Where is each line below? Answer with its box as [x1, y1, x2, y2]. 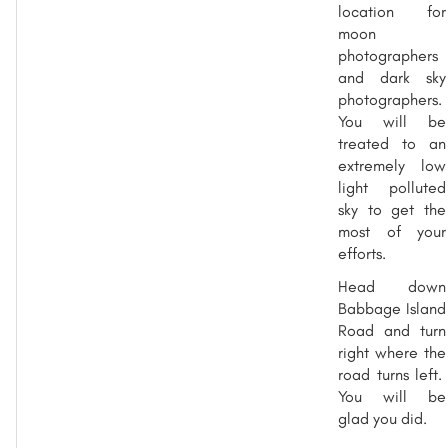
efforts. [338, 243, 386, 263]
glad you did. [338, 408, 427, 428]
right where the [338, 342, 446, 362]
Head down [338, 276, 446, 296]
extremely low [338, 155, 446, 175]
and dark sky [338, 67, 446, 87]
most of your [338, 221, 446, 241]
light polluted [338, 177, 446, 197]
